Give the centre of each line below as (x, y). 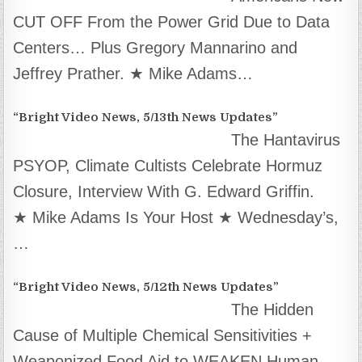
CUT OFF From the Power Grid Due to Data (172, 21)
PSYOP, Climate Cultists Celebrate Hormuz (168, 165)
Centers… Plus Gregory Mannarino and (156, 47)
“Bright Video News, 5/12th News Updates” (146, 286)
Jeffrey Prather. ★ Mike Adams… (133, 73)
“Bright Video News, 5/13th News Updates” (146, 117)
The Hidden (273, 309)
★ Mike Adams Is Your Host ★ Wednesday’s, (176, 217)
